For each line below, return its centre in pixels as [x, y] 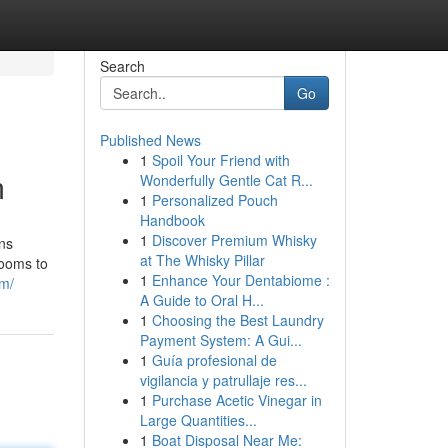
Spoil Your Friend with [220, 160]
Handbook [172, 220]
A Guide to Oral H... [201, 300]
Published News [150, 140]
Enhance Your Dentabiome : [240, 280]
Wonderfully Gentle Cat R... [226, 180]
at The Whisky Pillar [202, 260]
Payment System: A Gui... [220, 340]
